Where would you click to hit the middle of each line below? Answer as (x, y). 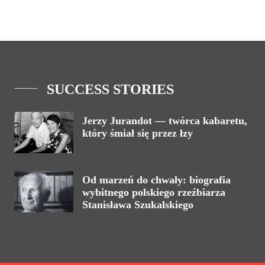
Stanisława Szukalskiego (138, 204)
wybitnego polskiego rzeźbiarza (154, 192)
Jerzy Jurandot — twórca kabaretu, (165, 120)
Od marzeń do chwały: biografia (156, 180)
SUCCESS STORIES (110, 89)
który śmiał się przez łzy (138, 133)
